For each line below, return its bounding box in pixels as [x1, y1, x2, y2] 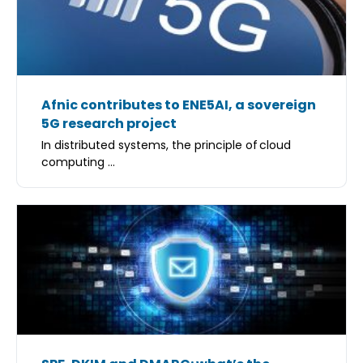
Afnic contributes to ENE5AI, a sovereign [41, 96, 316, 114]
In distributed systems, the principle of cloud [41, 137, 291, 153]
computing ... [41, 154, 115, 170]
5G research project [41, 114, 177, 133]
